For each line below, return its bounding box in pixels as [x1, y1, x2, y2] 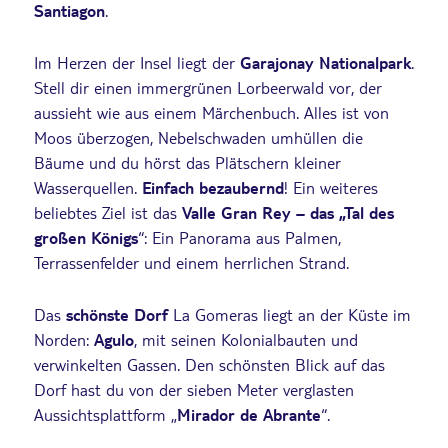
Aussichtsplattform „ [34, 403, 177, 425]
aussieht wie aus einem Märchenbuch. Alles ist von [34, 101, 389, 123]
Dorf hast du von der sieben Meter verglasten [34, 378, 354, 400]
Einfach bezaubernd [142, 176, 284, 198]
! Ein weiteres [284, 176, 378, 198]
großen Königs [34, 226, 138, 248]
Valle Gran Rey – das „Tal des [182, 201, 394, 223]
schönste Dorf [61, 303, 168, 325]
